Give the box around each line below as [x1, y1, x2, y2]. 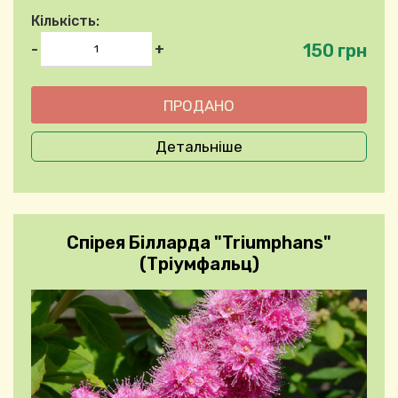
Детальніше [155, 138, 243, 156]
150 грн [303, 39, 367, 61]
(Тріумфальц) [139, 253, 259, 275]
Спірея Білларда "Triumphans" [67, 232, 331, 254]
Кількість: [31, 12, 99, 30]
